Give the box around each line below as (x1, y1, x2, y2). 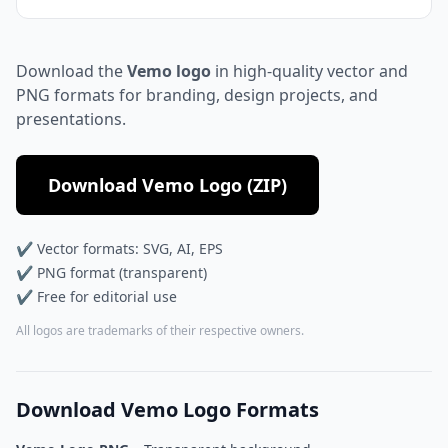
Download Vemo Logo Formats (16, 396, 319, 423)
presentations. (16, 108, 126, 130)
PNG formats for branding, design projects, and (16, 84, 378, 106)
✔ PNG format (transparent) (16, 263, 207, 282)
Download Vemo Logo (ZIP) (48, 173, 287, 197)
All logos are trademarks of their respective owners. (16, 322, 304, 339)
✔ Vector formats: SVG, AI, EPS (16, 239, 223, 258)
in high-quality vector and (211, 60, 408, 82)
